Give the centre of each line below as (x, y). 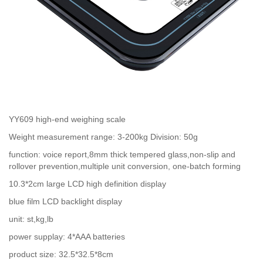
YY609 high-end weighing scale (67, 119)
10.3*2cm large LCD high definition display (87, 184)
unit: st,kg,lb (31, 219)
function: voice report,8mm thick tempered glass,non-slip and (122, 154)
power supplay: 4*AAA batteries (67, 237)
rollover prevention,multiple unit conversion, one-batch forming (125, 166)
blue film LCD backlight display (65, 201)
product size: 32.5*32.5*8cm (61, 254)
